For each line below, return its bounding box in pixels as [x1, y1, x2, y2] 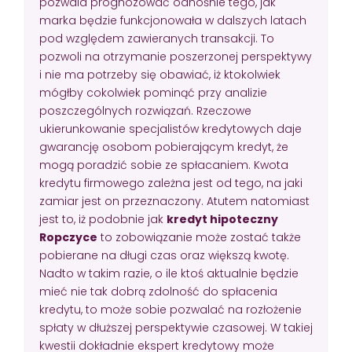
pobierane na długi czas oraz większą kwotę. [39, 247, 289, 263]
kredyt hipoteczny [167, 211, 278, 227]
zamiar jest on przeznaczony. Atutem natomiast [39, 192, 310, 209]
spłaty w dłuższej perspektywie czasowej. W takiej [39, 319, 313, 335]
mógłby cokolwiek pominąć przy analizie [39, 84, 267, 101]
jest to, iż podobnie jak [39, 211, 167, 227]
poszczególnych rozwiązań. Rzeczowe [39, 102, 251, 119]
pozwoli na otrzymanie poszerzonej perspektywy [39, 48, 312, 64]
